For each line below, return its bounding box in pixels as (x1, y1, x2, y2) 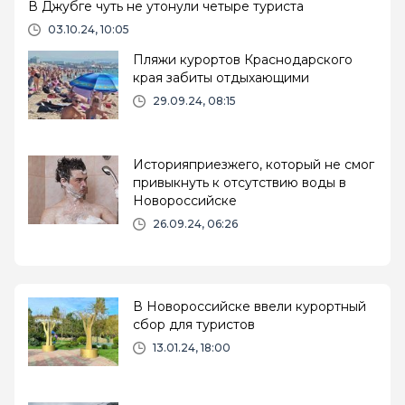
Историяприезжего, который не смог (133, 155, 374, 173)
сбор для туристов (133, 316, 255, 333)
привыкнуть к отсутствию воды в (133, 174, 346, 191)
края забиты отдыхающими (133, 69, 309, 86)
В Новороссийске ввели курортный (133, 297, 366, 315)
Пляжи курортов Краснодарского (133, 51, 353, 68)
